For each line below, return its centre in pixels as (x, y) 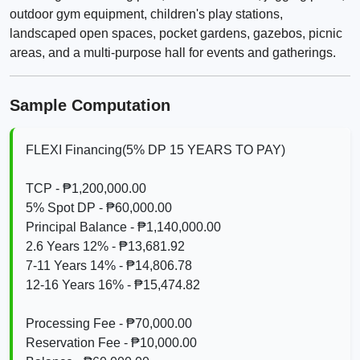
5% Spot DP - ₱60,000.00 (99, 207)
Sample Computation (90, 106)
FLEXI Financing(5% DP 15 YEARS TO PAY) (155, 149)
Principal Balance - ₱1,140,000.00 (123, 227)
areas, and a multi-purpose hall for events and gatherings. (173, 53)
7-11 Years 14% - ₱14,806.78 (109, 265)
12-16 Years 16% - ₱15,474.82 (113, 284)
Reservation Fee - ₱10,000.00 (111, 342)
